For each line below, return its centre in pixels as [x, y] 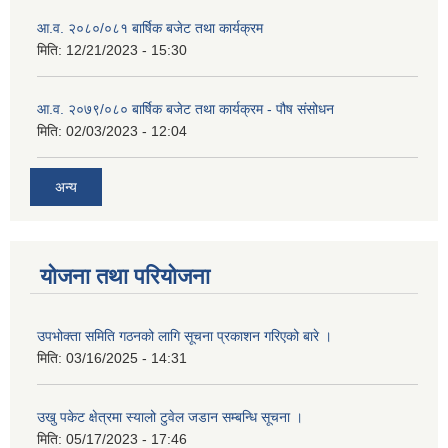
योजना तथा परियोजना [125, 277]
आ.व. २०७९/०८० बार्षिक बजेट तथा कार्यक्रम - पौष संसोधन [185, 108]
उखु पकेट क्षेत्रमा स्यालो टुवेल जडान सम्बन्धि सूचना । [170, 417]
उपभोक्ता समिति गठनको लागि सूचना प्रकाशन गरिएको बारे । [184, 336]
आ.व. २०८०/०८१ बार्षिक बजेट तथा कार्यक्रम [150, 27]
